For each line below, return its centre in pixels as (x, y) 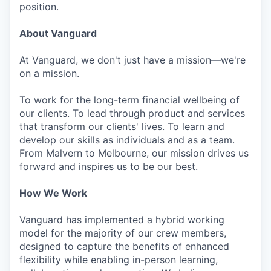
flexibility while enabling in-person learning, (119, 260)
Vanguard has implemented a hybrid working (122, 220)
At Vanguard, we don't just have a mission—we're (132, 60)
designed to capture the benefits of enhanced (124, 246)
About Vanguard (58, 33)
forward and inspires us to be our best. (109, 166)
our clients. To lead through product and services (132, 113)
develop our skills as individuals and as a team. (127, 140)
